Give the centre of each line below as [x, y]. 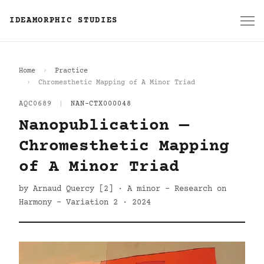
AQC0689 [35, 104]
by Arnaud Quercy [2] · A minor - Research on [123, 189]
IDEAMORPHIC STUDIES [64, 21]
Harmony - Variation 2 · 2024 [85, 203]
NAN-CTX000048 [101, 104]
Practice [71, 71]
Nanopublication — [104, 126]
